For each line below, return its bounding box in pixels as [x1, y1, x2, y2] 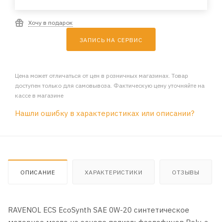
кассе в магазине [15, 92, 63, 100]
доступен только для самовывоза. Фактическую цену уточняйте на [15, 82, 205, 90]
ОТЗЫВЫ [172, 168, 200, 176]
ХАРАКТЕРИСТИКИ [85, 168, 143, 176]
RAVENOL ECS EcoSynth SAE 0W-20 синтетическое [8, 205, 189, 215]
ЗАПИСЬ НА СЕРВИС [79, 36, 143, 44]
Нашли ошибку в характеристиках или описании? [15, 109, 194, 118]
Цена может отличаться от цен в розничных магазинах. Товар [15, 72, 188, 80]
